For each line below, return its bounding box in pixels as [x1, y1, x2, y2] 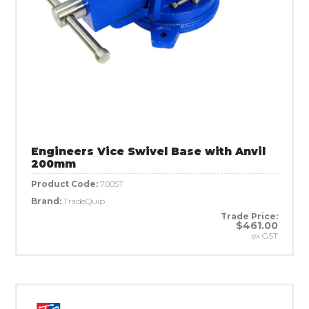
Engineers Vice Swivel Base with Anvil [31, 145, 266, 159]
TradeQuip [63, 196, 105, 207]
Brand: [31, 196, 63, 207]
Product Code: [31, 179, 100, 190]
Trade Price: [221, 211, 278, 222]
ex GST [252, 230, 278, 241]
